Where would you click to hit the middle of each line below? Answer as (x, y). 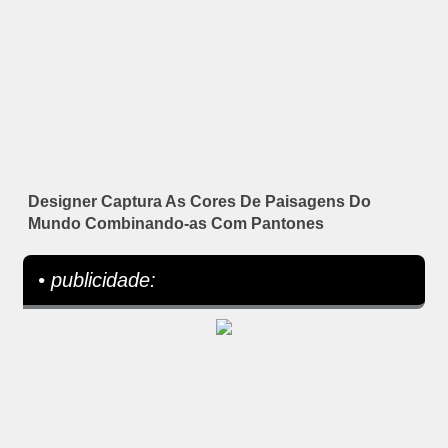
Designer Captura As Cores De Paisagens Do (199, 202)
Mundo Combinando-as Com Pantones (176, 224)
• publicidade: (97, 280)
